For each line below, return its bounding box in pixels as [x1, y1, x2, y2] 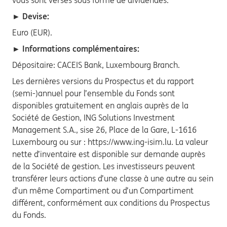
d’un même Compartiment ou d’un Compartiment [12, 185, 194, 196]
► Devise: [12, 11, 49, 21]
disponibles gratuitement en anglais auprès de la [12, 100, 188, 110]
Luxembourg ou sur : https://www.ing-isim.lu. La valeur [12, 137, 208, 147]
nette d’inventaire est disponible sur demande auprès [12, 149, 205, 159]
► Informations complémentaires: [12, 44, 139, 54]
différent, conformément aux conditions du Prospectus [12, 198, 210, 208]
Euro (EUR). [12, 27, 52, 37]
